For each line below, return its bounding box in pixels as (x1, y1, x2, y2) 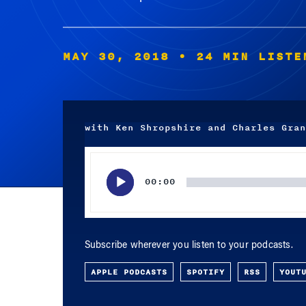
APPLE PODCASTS (90, 266, 167, 278)
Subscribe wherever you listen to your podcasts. (84, 241, 293, 251)
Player (83, 165, 110, 176)
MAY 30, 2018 (62, 48, 169, 66)
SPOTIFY (186, 266, 225, 278)
